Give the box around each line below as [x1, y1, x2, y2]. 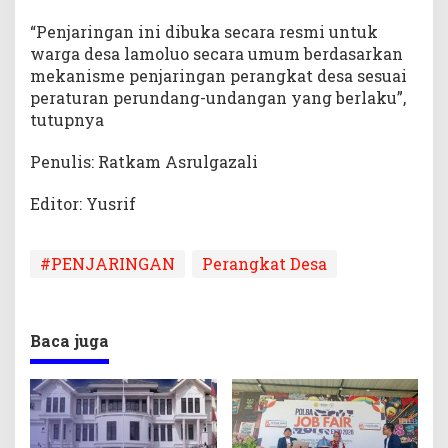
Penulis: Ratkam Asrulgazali [30, 151, 258, 173]
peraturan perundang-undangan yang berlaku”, [30, 87, 406, 109]
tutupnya [30, 109, 104, 131]
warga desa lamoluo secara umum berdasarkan [30, 43, 403, 65]
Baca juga [30, 330, 109, 352]
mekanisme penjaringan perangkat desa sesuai [30, 65, 407, 87]
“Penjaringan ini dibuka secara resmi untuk [30, 21, 378, 43]
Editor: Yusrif [30, 193, 136, 215]
